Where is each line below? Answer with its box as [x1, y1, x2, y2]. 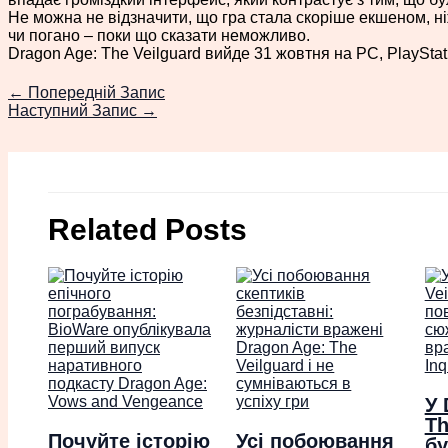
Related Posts [48, 212, 247, 246]
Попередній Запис [24, 83, 165, 101]
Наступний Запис [8, 101, 141, 119]
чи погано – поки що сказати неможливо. [8, 26, 310, 44]
